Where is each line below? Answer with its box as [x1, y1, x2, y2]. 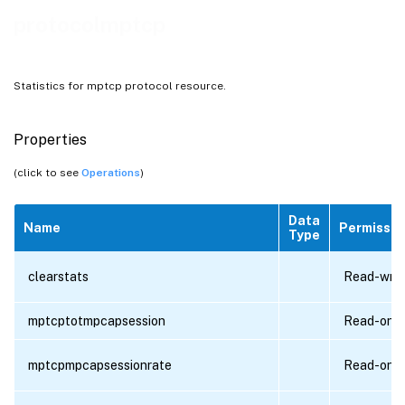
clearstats [28, 268, 89, 284]
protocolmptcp [14, 12, 165, 38]
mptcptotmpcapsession [28, 313, 165, 328]
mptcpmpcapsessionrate [28, 357, 172, 372]
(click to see [14, 165, 81, 179]
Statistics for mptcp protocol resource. [14, 79, 226, 92]
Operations [81, 165, 140, 179]
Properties [14, 130, 87, 148]
